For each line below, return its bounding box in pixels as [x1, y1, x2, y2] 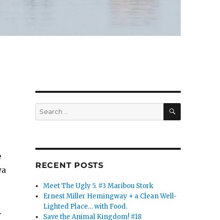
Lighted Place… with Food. [43, 202, 128, 211]
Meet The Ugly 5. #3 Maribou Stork [43, 182, 154, 191]
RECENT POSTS [35, 161, 104, 170]
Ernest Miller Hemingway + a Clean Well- [43, 192, 177, 201]
